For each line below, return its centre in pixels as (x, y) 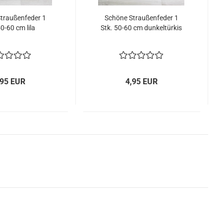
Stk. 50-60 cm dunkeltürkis (141, 28)
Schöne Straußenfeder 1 (141, 18)
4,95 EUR (142, 82)
